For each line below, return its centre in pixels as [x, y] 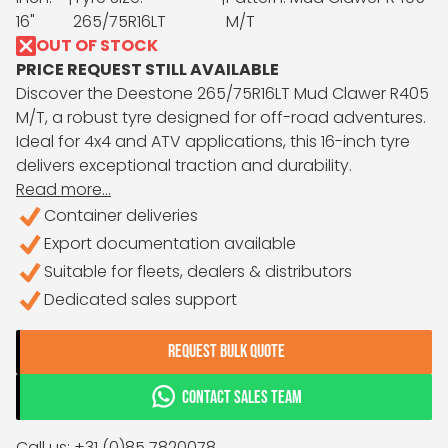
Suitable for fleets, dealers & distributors [198, 271]
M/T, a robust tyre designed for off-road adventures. [221, 117]
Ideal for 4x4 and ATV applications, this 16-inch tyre [213, 141]
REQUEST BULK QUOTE [226, 351]
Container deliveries [121, 215]
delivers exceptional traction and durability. [184, 165]
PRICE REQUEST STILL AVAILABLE [147, 69]
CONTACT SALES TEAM [242, 397]
